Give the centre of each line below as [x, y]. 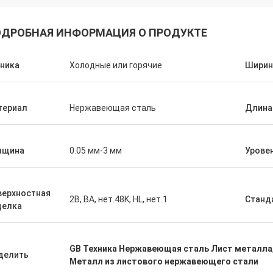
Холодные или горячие [116, 65]
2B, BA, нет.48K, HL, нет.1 [119, 199]
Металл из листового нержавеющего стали [164, 261]
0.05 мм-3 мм [96, 151]
